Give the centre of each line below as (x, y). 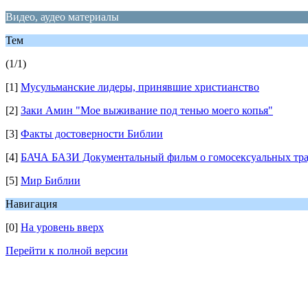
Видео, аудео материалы (62, 17)
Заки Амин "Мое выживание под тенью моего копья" (147, 110)
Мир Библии (51, 180)
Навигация (31, 204)
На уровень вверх (62, 227)
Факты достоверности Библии (92, 134)
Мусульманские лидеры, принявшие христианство (140, 87)
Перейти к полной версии (67, 251)
